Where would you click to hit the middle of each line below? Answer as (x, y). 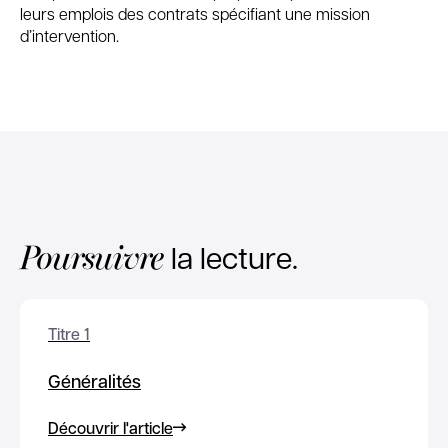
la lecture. (230, 256)
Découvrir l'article (110, 427)
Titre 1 (69, 333)
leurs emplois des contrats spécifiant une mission (195, 13)
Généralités (94, 380)
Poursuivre (92, 254)
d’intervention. (69, 35)
